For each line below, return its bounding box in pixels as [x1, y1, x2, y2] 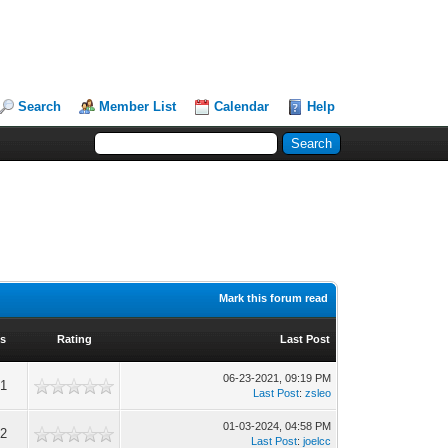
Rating [56, 333, 92, 345]
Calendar [214, 99, 270, 114]
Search [18, 99, 62, 114]
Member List [99, 99, 177, 114]
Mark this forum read [219, 292, 329, 304]
